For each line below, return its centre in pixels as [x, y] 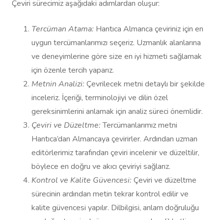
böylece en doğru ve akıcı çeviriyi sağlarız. [101, 167]
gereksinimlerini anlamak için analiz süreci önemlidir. [117, 112]
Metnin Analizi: [58, 84]
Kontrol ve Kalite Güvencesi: [82, 180]
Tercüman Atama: [63, 29]
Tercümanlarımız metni [139, 125]
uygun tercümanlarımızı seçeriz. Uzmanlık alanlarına [116, 43]
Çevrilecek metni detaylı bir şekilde [145, 84]
